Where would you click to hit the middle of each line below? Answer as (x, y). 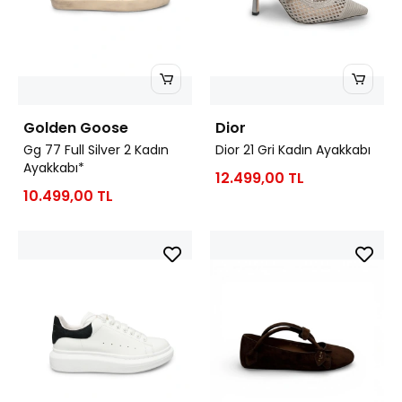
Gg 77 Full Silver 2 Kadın (96, 150)
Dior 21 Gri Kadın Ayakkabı (293, 150)
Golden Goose (76, 128)
